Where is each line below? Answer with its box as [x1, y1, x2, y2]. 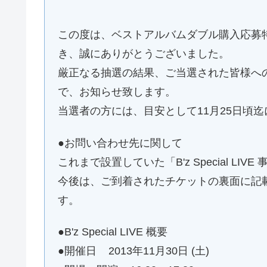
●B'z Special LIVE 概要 [57, 226, 167, 238]
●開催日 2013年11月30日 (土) [57, 245, 209, 257]
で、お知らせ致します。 [57, 86, 176, 98]
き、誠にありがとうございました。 [57, 48, 229, 60]
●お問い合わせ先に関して [57, 136, 182, 149]
